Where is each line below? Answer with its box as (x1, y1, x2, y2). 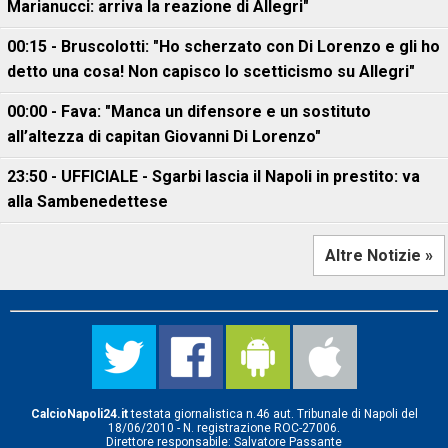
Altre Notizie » (325, 246, 433, 265)
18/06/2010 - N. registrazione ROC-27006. (108, 421, 340, 435)
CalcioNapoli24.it (30, 407, 128, 421)
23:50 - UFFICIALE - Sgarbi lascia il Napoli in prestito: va (7, 167, 420, 186)
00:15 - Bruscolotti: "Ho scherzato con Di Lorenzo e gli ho (7, 37, 440, 56)
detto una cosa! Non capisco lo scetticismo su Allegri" (7, 62, 415, 81)
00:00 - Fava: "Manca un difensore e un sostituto (7, 102, 371, 121)
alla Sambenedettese (7, 192, 168, 211)
